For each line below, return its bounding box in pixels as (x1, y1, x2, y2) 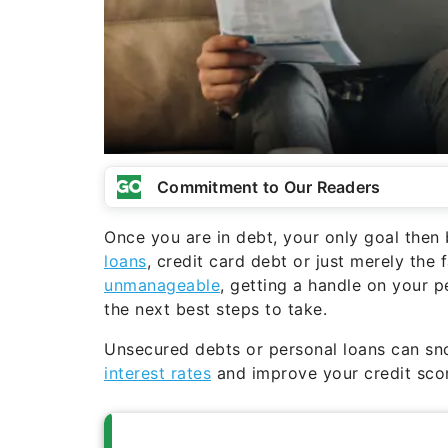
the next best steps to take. (104, 298, 327, 319)
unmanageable (104, 274, 220, 295)
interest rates (104, 362, 211, 383)
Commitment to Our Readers (157, 176, 381, 197)
